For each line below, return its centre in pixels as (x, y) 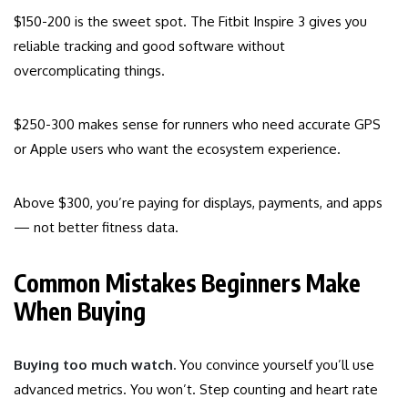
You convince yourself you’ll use (275, 365)
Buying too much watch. (95, 365)
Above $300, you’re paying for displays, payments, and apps (198, 203)
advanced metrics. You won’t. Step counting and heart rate (196, 390)
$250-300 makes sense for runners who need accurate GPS (197, 125)
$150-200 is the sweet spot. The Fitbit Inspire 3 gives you (190, 22)
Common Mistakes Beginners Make (187, 283)
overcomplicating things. (89, 71)
